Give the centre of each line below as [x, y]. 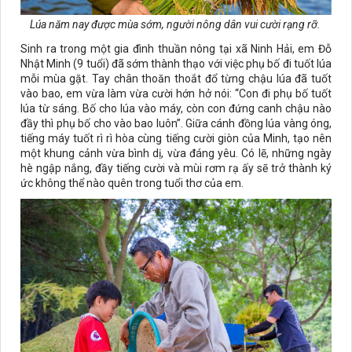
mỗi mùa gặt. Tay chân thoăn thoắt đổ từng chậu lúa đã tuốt [176, 79]
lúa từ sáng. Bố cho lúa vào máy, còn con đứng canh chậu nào [176, 109]
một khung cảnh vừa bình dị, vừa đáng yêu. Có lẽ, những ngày [176, 154]
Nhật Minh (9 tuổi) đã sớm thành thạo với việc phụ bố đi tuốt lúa [176, 64]
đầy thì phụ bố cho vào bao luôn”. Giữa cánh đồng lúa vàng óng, [176, 124]
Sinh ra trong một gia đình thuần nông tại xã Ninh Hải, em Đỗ [176, 49]
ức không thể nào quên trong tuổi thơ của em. [132, 183]
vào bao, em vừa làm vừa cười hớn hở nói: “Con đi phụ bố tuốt [176, 94]
